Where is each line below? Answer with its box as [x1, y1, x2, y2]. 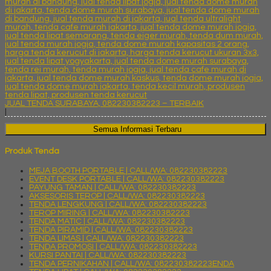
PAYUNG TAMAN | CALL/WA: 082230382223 [29, 183, 196, 192]
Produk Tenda [5, 146, 59, 155]
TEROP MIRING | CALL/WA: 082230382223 [29, 209, 190, 218]
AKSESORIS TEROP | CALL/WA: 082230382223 [29, 192, 205, 201]
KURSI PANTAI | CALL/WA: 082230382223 [29, 251, 186, 260]
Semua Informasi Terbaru [93, 124, 181, 134]
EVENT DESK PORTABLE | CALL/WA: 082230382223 [29, 175, 224, 184]
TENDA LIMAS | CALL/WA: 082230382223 [29, 234, 184, 243]
